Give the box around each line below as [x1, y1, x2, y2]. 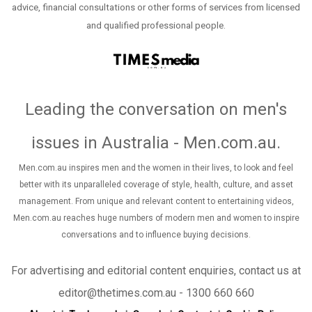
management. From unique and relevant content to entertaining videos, [18, 196, 294, 207]
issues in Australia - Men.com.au [31, 133, 276, 153]
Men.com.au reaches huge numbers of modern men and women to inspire [13, 213, 299, 224]
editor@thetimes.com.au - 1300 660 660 [58, 286, 254, 300]
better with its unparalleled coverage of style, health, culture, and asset [19, 180, 293, 190]
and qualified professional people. [86, 19, 226, 31]
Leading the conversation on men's [25, 100, 287, 120]
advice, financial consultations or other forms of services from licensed [12, 1, 300, 13]
